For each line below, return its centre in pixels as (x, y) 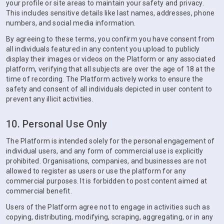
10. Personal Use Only (57, 124)
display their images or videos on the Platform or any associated (111, 59)
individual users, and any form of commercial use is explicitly (105, 151)
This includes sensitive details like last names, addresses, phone (110, 13)
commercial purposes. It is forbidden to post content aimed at (107, 181)
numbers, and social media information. (71, 23)
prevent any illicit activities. (50, 99)
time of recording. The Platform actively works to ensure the (104, 79)
